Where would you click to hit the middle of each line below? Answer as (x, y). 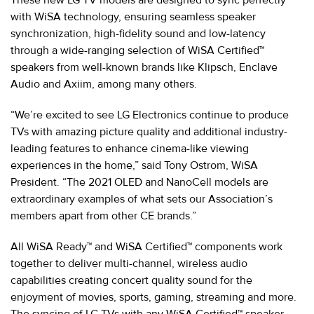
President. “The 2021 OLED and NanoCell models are (139, 182)
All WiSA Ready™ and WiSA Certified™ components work (146, 246)
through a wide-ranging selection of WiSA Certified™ (137, 50)
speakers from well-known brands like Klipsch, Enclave (144, 67)
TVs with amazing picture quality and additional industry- (149, 131)
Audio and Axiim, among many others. (104, 84)
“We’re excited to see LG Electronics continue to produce (150, 115)
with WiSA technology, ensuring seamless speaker (133, 16)
